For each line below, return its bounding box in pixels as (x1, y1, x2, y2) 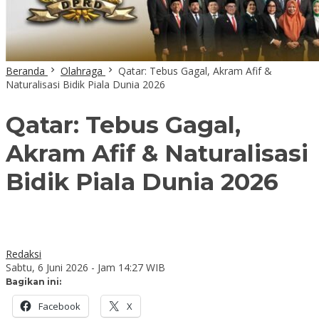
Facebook (38, 299, 80, 313)
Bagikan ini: (6, 276, 61, 287)
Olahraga (61, 64, 103, 78)
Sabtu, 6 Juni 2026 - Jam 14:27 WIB (6, 260, 165, 274)
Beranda (6, 64, 45, 78)
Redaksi (6, 246, 41, 261)
